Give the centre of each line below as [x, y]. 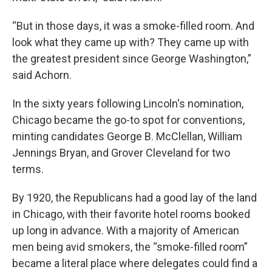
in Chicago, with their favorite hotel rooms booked [131, 214]
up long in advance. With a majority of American [126, 230]
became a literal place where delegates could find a [135, 263]
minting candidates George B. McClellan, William [127, 136]
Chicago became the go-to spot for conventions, [128, 120]
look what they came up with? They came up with [131, 42]
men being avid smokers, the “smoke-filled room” [130, 247]
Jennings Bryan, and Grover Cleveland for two [121, 153]
